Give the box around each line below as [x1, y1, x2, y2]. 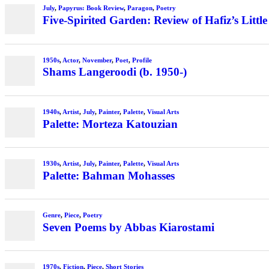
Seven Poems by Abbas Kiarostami [42, 220, 214, 234]
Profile [131, 56, 152, 64]
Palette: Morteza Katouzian [42, 117, 178, 130]
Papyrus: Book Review [58, 4, 124, 12]
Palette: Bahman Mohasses [42, 169, 175, 182]
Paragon [127, 4, 153, 12]
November [82, 56, 112, 64]
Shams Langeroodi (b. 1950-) [42, 65, 187, 79]
